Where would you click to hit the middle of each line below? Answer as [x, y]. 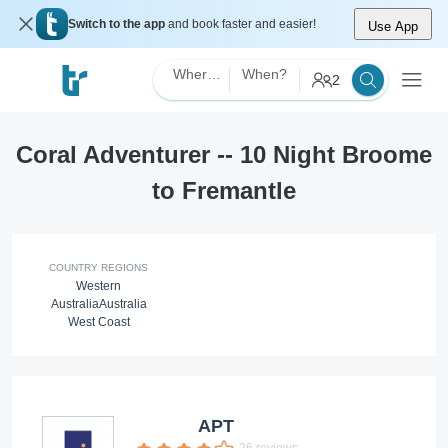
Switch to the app [118, 24]
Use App [393, 26]
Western [99, 286]
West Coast [98, 322]
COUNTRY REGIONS [99, 267]
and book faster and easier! [242, 24]
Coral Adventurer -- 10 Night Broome [224, 154]
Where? [214, 74]
